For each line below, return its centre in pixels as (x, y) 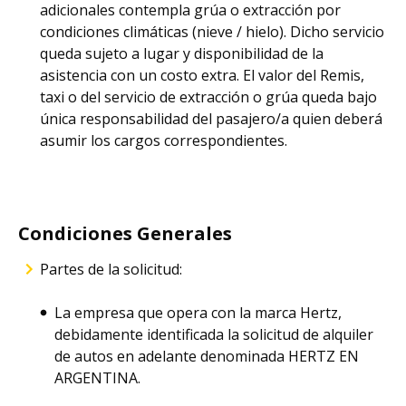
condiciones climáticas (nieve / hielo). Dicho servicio (212, 32)
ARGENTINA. (97, 378)
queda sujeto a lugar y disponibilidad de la (182, 53)
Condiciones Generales (125, 233)
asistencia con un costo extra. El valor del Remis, (202, 75)
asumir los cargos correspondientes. (164, 140)
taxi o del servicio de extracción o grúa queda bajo (208, 97)
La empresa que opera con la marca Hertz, (198, 313)
